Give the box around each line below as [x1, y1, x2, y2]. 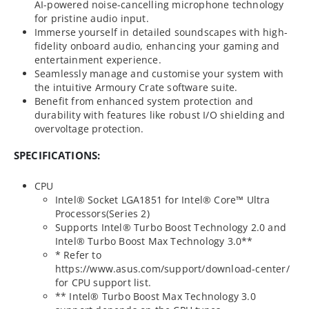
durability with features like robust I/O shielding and [34, 108, 286, 121]
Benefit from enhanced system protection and [34, 94, 254, 108]
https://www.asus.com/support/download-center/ [54, 262, 290, 276]
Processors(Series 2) [54, 207, 150, 221]
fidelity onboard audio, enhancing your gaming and [34, 39, 280, 52]
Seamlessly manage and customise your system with [34, 66, 284, 80]
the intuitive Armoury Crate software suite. [34, 80, 238, 94]
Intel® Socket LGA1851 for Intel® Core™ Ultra [54, 193, 270, 207]
